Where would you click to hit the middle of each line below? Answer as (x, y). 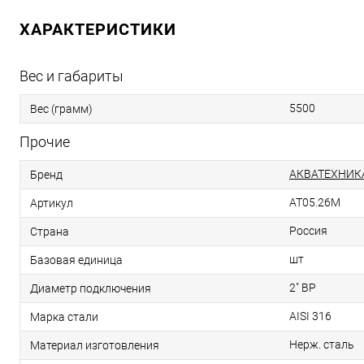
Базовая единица (76, 260)
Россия (308, 231)
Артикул (52, 203)
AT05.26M (315, 202)
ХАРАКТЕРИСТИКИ (98, 29)
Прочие (45, 142)
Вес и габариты (71, 76)
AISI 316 (310, 316)
